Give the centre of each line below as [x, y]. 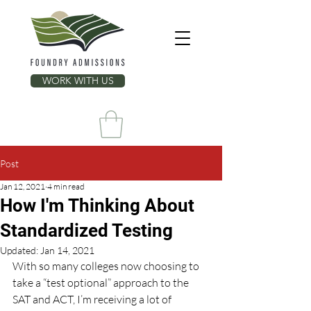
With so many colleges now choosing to [107, 266]
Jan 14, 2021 [67, 251]
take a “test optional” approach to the [102, 283]
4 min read [66, 187]
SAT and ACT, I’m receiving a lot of [93, 300]
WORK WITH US [78, 81]
